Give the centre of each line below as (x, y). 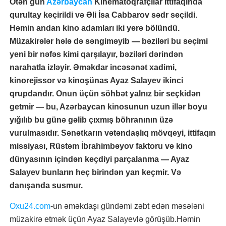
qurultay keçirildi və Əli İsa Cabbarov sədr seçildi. (103, 15)
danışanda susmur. (46, 185)
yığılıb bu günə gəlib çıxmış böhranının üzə (91, 120)
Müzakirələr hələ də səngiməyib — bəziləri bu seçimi (109, 41)
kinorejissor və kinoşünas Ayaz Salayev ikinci (96, 80)
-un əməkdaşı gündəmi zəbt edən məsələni (127, 206)
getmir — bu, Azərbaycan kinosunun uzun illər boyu (108, 107)
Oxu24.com (30, 206)
